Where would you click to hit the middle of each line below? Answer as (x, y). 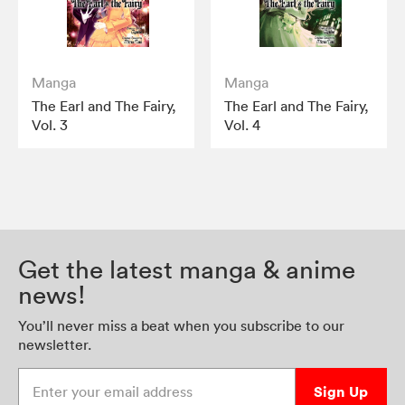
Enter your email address (98, 377)
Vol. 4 (243, 125)
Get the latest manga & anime (187, 269)
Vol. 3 (50, 125)
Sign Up (341, 391)
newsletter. (55, 344)
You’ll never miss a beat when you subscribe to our (181, 325)
